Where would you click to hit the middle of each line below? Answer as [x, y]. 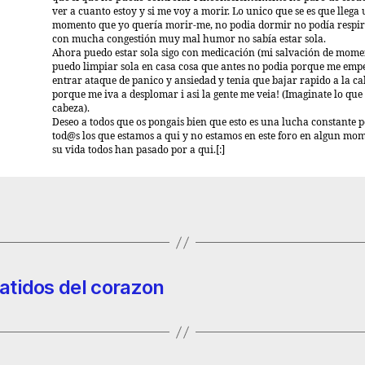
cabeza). [71, 109]
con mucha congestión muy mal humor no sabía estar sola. [189, 40]
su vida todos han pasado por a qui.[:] [139, 150]
